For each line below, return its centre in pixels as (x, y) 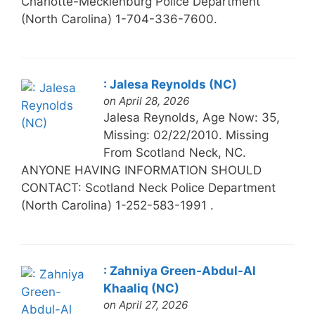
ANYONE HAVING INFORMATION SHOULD (141, 170)
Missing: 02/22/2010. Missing (186, 135)
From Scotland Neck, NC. (174, 152)
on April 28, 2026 (146, 101)
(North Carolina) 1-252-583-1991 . (117, 205)
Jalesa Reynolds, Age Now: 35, (191, 117)
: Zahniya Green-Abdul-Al (179, 270)
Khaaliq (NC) (141, 288)
